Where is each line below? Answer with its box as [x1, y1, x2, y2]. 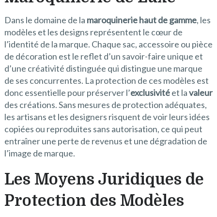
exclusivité [130, 87, 170, 98]
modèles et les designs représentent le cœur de [4, 27, 183, 38]
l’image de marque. [4, 148, 75, 159]
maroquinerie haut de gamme [86, 15, 197, 26]
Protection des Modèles [4, 192, 184, 210]
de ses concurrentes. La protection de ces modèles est [4, 75, 209, 86]
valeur [188, 87, 213, 98]
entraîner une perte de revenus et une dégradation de [4, 136, 207, 147]
